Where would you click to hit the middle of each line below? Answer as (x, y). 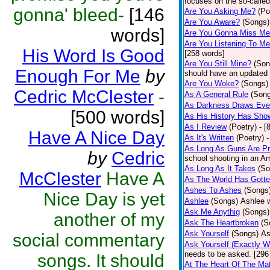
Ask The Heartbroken (221, 223)
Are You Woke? (212, 83)
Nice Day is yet (104, 199)
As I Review (206, 127)
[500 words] (118, 117)
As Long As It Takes (220, 168)
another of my (109, 220)
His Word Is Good (93, 56)
